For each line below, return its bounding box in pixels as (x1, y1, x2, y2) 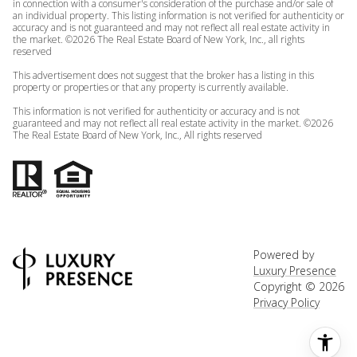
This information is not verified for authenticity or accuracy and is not (13, 104, 300, 118)
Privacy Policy (253, 295, 320, 311)
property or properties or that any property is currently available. (13, 80, 288, 94)
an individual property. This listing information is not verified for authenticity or (13, 8, 344, 22)
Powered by (253, 247, 314, 263)
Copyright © (253, 279, 319, 295)
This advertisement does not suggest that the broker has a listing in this (13, 68, 314, 82)
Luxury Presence (253, 263, 336, 279)
